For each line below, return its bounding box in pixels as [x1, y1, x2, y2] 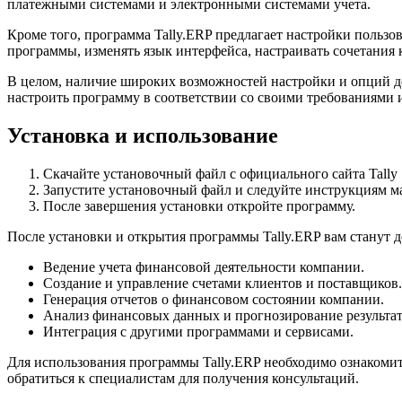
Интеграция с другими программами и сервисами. [43, 323, 354, 339]
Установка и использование [7, 123, 278, 147]
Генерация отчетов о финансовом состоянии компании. [43, 291, 384, 307]
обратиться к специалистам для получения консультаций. [7, 370, 359, 386]
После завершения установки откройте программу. [43, 197, 355, 214]
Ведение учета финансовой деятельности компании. [43, 258, 364, 275]
